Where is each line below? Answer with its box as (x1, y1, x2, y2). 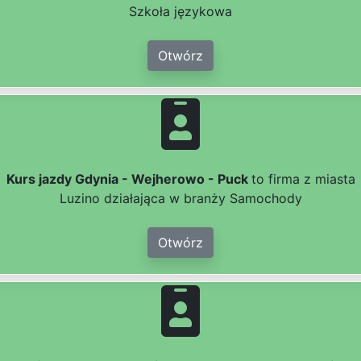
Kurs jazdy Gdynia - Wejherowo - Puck (6, 171, 251, 188)
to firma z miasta (251, 171, 355, 188)
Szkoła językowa (129, 3, 232, 20)
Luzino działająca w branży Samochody (59, 190, 302, 207)
